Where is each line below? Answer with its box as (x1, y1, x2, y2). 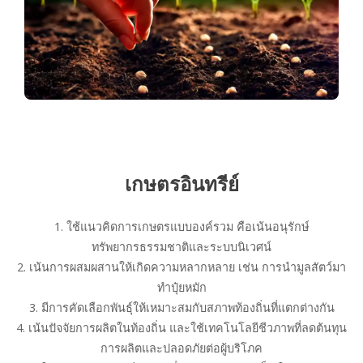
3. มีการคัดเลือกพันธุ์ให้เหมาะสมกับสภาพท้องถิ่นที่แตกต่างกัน (28, 299, 335, 315)
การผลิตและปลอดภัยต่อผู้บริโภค (100, 340, 263, 356)
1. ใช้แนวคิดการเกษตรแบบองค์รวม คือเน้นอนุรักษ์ (54, 218, 309, 234)
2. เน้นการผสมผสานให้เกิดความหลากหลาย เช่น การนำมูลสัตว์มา (17, 258, 346, 275)
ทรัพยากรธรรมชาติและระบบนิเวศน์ (92, 238, 271, 254)
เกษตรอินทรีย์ (124, 172, 239, 196)
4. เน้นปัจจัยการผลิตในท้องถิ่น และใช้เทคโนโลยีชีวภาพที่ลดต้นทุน (16, 319, 347, 335)
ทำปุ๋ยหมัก (156, 279, 207, 295)
